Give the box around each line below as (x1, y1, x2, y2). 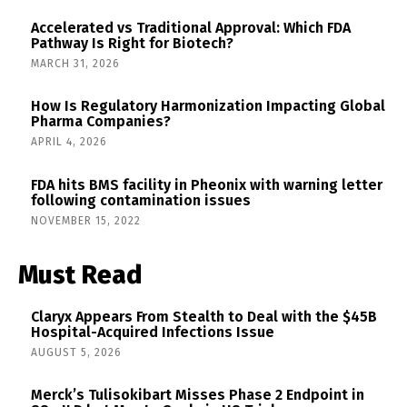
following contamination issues (31, 191, 251, 209)
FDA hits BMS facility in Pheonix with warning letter (31, 175, 382, 194)
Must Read (18, 259, 142, 290)
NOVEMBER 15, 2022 (31, 213, 141, 227)
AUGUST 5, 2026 (31, 345, 122, 359)
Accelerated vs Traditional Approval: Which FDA (31, 18, 351, 36)
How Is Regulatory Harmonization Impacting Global (31, 97, 385, 115)
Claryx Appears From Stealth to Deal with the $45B (31, 307, 377, 325)
